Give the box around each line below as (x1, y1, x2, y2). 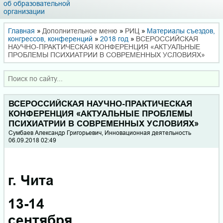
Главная (8, 26, 35, 35)
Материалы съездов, (147, 26, 215, 35)
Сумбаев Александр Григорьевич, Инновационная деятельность (8, 128, 192, 136)
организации (3, 7, 45, 15)
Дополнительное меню (42, 26, 117, 35)
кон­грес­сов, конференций (8, 34, 93, 43)
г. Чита (8, 172, 54, 189)
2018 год (100, 34, 128, 43)
